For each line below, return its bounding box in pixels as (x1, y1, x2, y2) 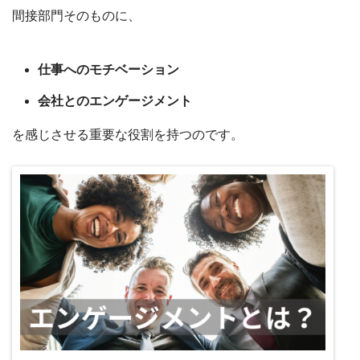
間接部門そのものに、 (12, 8, 141, 22)
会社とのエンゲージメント (38, 93, 192, 108)
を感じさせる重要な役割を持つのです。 (12, 127, 243, 141)
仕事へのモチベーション (38, 62, 179, 76)
